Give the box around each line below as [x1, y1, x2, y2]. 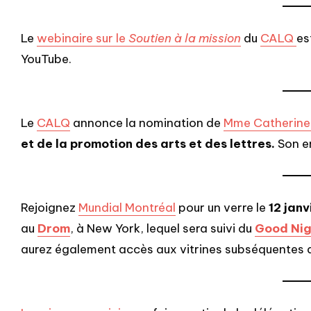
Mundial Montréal [78, 199, 176, 215]
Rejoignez [21, 199, 78, 215]
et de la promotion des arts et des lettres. [21, 135, 275, 151]
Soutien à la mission [128, 30, 241, 46]
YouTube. [21, 51, 72, 67]
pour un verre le [176, 199, 269, 215]
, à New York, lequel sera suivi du [70, 220, 255, 236]
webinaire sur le [37, 30, 128, 46]
